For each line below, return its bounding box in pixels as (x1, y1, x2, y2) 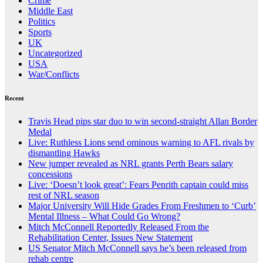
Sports (28, 26, 52, 37)
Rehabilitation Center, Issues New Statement (28, 232, 193, 242)
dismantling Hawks (28, 147, 100, 158)
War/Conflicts (28, 69, 79, 79)
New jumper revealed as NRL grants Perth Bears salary (28, 158, 233, 168)
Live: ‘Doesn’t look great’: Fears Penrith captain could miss (28, 179, 248, 190)
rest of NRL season (28, 190, 99, 200)
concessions (28, 168, 72, 179)
